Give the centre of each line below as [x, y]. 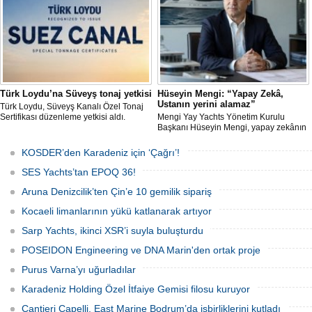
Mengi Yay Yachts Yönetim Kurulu [221, 117]
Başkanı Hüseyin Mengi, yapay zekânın [232, 127]
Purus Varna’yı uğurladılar [79, 270]
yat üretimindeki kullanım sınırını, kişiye [231, 138]
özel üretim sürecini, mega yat [214, 148]
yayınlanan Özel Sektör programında [227, 180]
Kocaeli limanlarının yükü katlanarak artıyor [117, 211]
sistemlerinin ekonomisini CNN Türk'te [229, 169]
